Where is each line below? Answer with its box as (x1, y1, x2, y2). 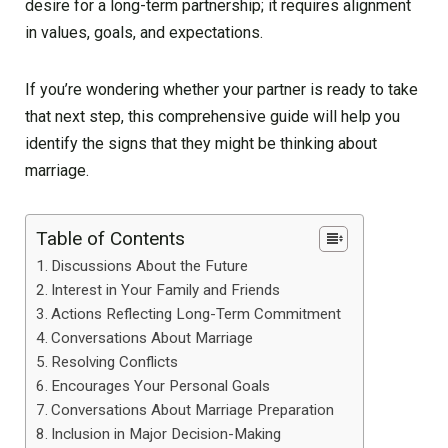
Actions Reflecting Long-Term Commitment (51, 304, 342, 323)
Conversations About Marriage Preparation (51, 400, 335, 419)
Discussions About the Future (51, 256, 249, 275)
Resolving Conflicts (51, 352, 179, 371)
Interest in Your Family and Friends (51, 280, 281, 299)
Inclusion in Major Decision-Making (51, 424, 282, 443)
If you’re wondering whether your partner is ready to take (25, 79, 418, 99)
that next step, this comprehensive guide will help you (25, 106, 400, 126)
